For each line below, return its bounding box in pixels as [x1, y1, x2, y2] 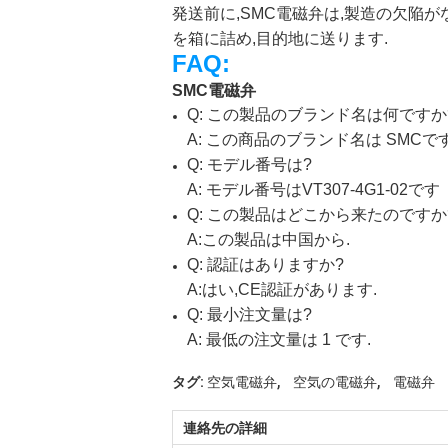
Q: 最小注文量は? [187, 306, 312, 323]
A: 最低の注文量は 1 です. [187, 331, 371, 348]
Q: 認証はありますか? [187, 256, 344, 273]
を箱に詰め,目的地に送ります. [172, 30, 388, 47]
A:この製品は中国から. [187, 231, 350, 248]
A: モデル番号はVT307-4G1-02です [187, 181, 440, 198]
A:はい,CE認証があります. [187, 281, 377, 298]
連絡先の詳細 [183, 420, 267, 436]
